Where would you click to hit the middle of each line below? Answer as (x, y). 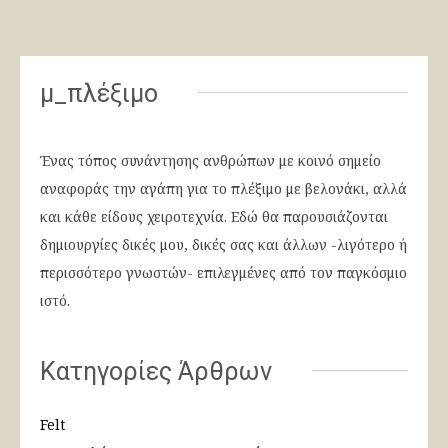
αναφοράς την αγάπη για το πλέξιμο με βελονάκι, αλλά (223, 188)
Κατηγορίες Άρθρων (156, 371)
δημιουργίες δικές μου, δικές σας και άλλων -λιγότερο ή (223, 244)
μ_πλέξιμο (99, 93)
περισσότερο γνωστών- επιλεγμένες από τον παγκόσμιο (223, 272)
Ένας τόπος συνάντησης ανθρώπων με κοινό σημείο (210, 160)
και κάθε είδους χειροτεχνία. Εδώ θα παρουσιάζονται (214, 216)
